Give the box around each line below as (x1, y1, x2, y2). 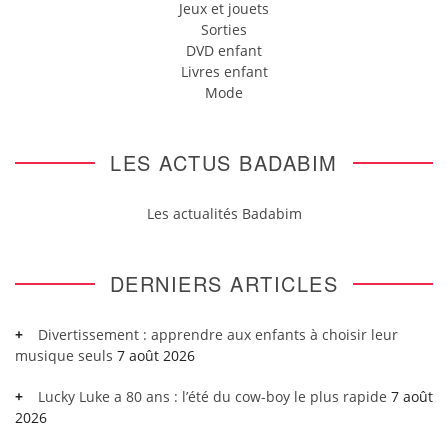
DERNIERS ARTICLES (109, 269, 339, 298)
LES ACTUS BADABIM (110, 148, 338, 177)
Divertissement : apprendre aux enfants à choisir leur (38, 325, 398, 344)
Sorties (201, 20, 247, 39)
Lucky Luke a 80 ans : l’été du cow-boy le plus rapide (38, 387, 387, 406)
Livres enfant (180, 62, 268, 81)
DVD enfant (186, 41, 262, 60)
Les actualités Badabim (146, 204, 302, 223)
